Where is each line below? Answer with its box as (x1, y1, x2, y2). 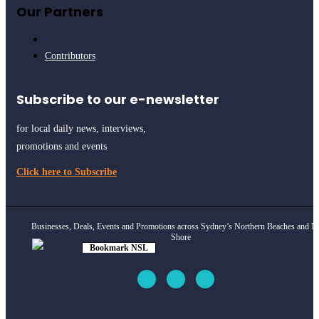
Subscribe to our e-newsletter (16, 90, 219, 109)
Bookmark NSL (89, 242, 148, 253)
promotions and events (16, 141, 107, 152)
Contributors (45, 51, 95, 62)
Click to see (89, 253, 131, 263)
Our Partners (16, 3, 103, 21)
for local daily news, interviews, (16, 123, 146, 135)
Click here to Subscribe (16, 167, 117, 178)
